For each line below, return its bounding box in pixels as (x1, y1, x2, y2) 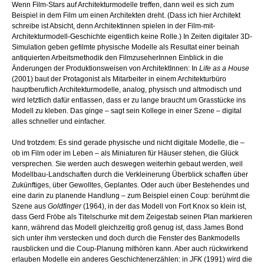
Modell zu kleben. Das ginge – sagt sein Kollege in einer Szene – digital (12, 107, 242, 115)
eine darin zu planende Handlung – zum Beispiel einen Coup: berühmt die (12, 192, 250, 200)
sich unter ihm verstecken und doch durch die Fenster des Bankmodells (12, 234, 240, 243)
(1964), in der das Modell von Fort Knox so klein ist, (81, 202, 246, 211)
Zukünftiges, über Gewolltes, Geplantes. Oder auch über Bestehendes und (12, 181, 249, 190)
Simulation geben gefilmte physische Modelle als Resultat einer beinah (12, 43, 239, 52)
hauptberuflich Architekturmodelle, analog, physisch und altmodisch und (12, 85, 242, 94)
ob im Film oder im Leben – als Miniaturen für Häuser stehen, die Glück (12, 149, 239, 158)
